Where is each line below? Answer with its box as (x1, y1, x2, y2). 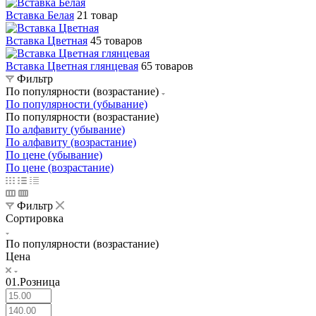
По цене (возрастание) (6, 161, 114, 174)
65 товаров (141, 59, 193, 72)
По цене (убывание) (6, 148, 102, 161)
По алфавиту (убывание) (6, 123, 125, 135)
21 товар (77, 8, 118, 21)
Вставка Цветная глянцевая (6, 59, 138, 72)
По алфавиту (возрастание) (6, 135, 136, 148)
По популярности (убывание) (6, 97, 147, 110)
